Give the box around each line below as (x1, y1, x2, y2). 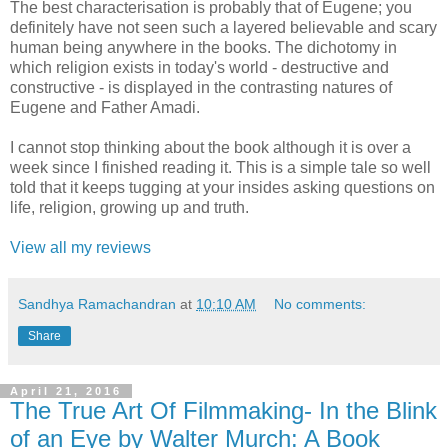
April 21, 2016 (10, 385, 122, 398)
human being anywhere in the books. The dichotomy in (10, 39, 397, 57)
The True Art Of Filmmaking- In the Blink (10, 397, 437, 425)
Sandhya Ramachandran (18, 296, 176, 313)
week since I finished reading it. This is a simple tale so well (10, 159, 431, 177)
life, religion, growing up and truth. (10, 199, 249, 217)
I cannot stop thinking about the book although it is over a (10, 139, 411, 157)
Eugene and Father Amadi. (10, 99, 200, 117)
